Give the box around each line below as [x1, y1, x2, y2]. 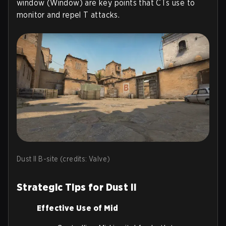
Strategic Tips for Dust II [17, 181, 137, 194]
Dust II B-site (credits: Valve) [17, 155, 110, 163]
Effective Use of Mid [37, 203, 118, 213]
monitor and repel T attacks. [17, 10, 120, 20]
